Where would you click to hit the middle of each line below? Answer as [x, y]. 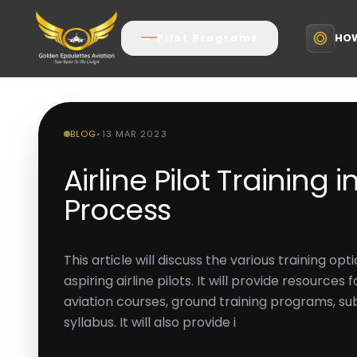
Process [117, 210]
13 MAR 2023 [134, 134]
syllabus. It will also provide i [150, 322]
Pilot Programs [208, 38]
